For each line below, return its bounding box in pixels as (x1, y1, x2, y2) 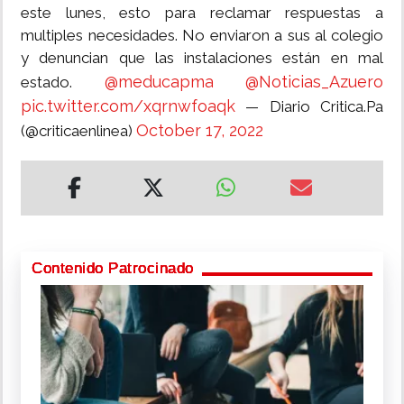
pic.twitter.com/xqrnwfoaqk (21, 96, 235, 116)
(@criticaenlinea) (21, 122, 136, 141)
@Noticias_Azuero (245, 72, 383, 92)
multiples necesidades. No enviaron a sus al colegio (21, 26, 383, 45)
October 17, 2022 (136, 121, 263, 141)
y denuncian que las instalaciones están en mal (21, 49, 383, 68)
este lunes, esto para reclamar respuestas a (21, 4, 383, 23)
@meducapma (104, 72, 214, 92)
